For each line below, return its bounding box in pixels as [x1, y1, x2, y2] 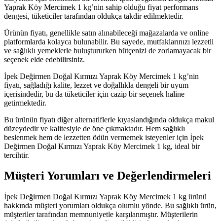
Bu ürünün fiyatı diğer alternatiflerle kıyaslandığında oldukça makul [4, 115, 214, 124]
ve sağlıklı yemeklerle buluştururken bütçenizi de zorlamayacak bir [4, 46, 211, 55]
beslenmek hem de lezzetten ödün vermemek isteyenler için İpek [4, 133, 204, 142]
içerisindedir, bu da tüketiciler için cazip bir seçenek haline [4, 89, 184, 98]
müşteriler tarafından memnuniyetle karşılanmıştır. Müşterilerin [4, 210, 198, 219]
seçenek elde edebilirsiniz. [4, 55, 85, 64]
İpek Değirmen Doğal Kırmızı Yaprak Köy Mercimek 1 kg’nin [4, 72, 199, 80]
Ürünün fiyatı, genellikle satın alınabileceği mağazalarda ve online [4, 28, 209, 37]
